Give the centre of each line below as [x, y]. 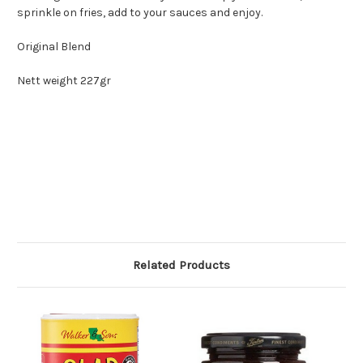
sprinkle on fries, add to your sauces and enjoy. [140, 13]
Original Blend [54, 47]
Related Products [181, 265]
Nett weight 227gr [64, 81]
